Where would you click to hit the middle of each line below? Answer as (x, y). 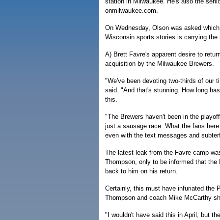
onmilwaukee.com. (132, 11)
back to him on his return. (141, 171)
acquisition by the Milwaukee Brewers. (160, 64)
